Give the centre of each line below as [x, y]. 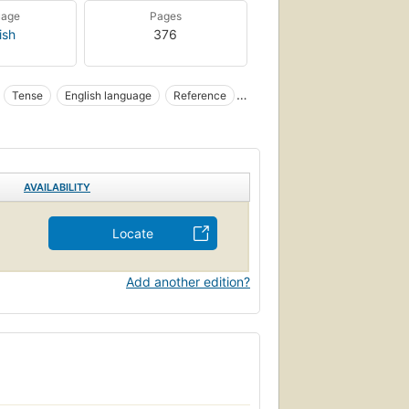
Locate [133, 233]
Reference [200, 95]
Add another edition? [188, 281]
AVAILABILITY [57, 187]
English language [108, 95]
